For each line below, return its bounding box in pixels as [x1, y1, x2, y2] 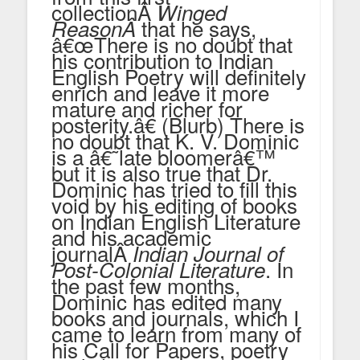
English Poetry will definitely [51, 60, 306, 91]
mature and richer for [51, 92, 243, 123]
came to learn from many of [51, 317, 301, 348]
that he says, [141, 12, 256, 43]
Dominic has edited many [51, 285, 282, 316]
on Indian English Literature [51, 205, 301, 235]
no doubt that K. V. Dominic [51, 125, 299, 155]
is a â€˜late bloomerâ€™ [51, 141, 276, 171]
